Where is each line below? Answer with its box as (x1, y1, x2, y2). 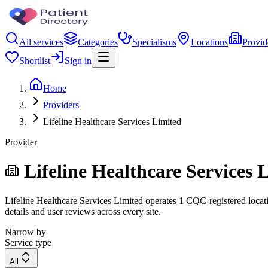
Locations (191, 37, 228, 47)
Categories (78, 37, 118, 47)
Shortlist (19, 56, 50, 66)
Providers (43, 100, 79, 110)
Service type (5, 237, 51, 248)
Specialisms (132, 37, 176, 47)
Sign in (65, 56, 92, 66)
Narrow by (5, 226, 46, 237)
